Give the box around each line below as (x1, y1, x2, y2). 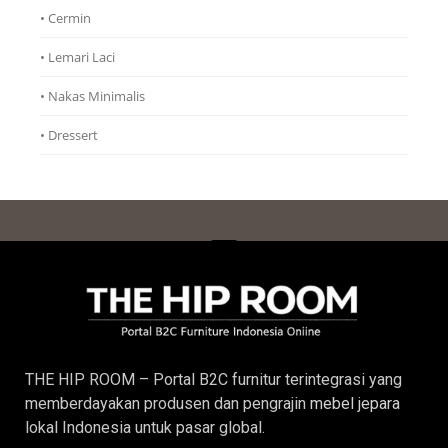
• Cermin (40, 9, 91, 28)
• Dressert (40, 126, 98, 145)
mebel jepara (310, 393, 400, 413)
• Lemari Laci (40, 48, 115, 67)
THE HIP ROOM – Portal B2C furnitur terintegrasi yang (25, 369, 402, 389)
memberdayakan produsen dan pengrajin (25, 393, 310, 413)
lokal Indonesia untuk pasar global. (25, 417, 265, 437)
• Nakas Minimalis (40, 87, 145, 106)
